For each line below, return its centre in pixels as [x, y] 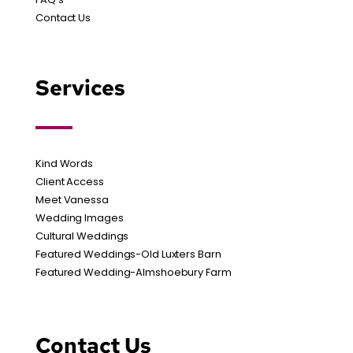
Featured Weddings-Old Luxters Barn [128, 254]
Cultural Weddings [82, 236]
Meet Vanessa [72, 199]
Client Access [70, 181]
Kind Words [64, 163]
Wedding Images [80, 217]
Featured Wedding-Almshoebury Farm [134, 272]
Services [81, 87]
